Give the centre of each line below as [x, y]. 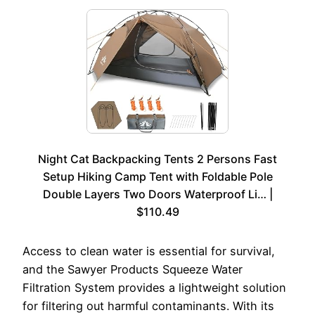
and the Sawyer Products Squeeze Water [133, 269]
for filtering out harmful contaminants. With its [148, 306]
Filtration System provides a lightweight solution [154, 287]
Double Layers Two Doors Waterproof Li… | [157, 194]
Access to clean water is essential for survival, [149, 251]
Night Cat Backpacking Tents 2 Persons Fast [157, 159]
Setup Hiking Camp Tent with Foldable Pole [157, 176]
